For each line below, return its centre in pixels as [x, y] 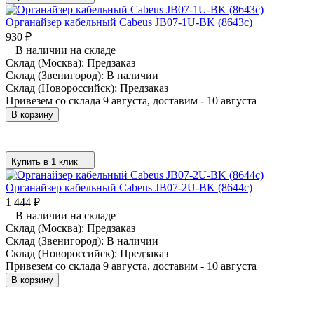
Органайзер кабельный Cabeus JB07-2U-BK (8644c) [129, 187]
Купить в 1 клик [45, 161]
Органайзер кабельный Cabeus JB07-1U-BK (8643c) [129, 22]
